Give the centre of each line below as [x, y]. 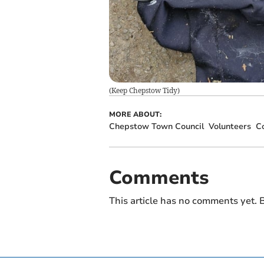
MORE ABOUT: [135, 115]
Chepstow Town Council [156, 127]
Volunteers [230, 127]
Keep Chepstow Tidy [144, 91]
